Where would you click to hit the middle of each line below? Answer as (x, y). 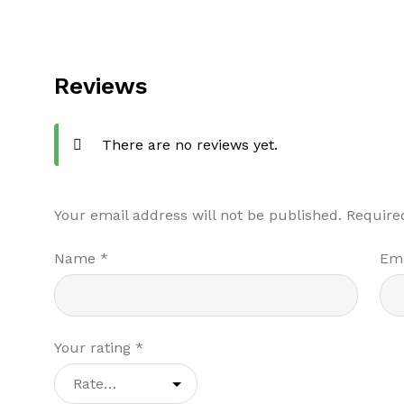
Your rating (95, 348)
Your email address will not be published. (198, 215)
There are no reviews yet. (190, 144)
